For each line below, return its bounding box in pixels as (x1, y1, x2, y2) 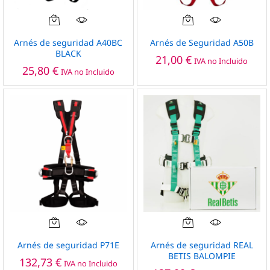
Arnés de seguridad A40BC (14, 36, 123, 48)
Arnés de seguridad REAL (150, 239, 253, 251)
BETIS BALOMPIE (168, 250, 236, 262)
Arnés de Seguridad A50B (149, 36, 254, 48)
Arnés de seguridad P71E (17, 239, 119, 251)
